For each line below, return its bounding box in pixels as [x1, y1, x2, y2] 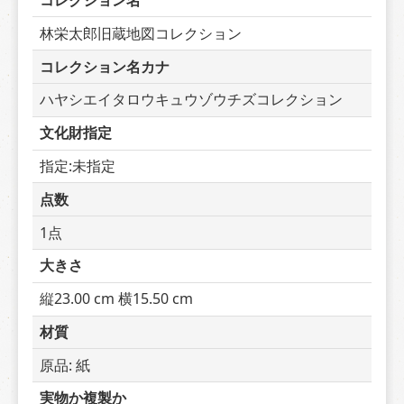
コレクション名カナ [40, 56, 170, 77]
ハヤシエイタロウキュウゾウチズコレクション [40, 89, 343, 110]
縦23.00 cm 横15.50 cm [40, 289, 193, 309]
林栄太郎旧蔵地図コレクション [40, 23, 242, 43]
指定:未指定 [40, 155, 115, 176]
